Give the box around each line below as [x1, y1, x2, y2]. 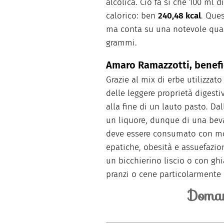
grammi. [106, 37, 137, 48]
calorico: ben [106, 10, 158, 21]
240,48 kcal [158, 10, 201, 21]
